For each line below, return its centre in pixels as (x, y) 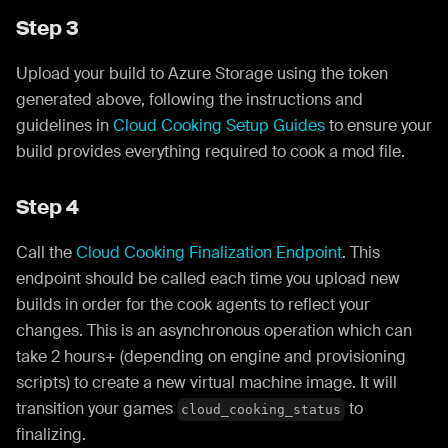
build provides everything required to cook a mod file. (210, 151)
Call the (46, 252)
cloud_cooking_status (261, 409)
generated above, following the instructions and (189, 99)
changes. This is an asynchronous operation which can (214, 330)
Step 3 (47, 27)
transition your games (96, 408)
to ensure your (378, 125)
